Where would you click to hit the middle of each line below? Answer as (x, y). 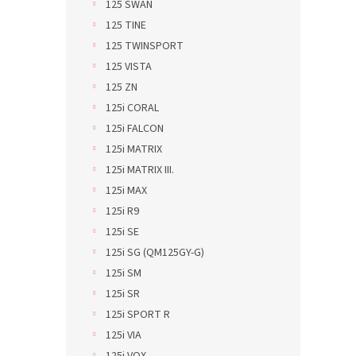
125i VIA (124, 335)
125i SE (122, 232)
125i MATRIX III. (140, 170)
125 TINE (126, 25)
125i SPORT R (138, 315)
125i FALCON (135, 129)
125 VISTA (129, 67)
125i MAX (126, 191)
